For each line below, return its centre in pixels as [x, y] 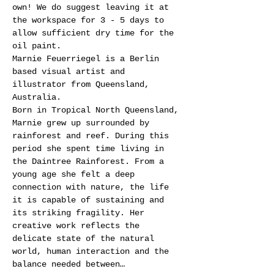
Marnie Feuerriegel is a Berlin [88, 59]
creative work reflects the [78, 226]
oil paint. [37, 46]
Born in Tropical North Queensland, [98, 110]
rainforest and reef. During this [93, 136]
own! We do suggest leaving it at [93, 7]
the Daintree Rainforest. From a [91, 161]
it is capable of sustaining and [91, 200]
